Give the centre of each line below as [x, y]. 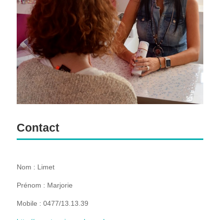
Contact [38, 127]
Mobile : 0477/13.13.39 [52, 203]
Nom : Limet [35, 167]
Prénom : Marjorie [44, 185]
